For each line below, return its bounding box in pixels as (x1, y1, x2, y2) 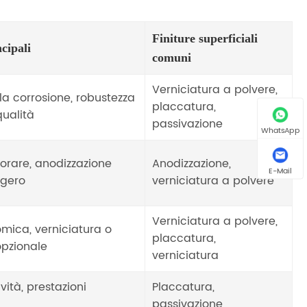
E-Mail (269, 165, 292, 177)
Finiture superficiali (152, 31, 258, 45)
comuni (152, 50, 192, 64)
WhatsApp (261, 125, 299, 137)
